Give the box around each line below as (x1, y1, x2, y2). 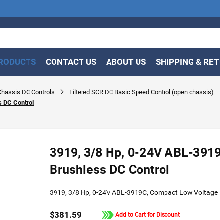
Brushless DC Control (50, 163, 170, 177)
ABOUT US (106, 57, 146, 67)
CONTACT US (46, 57, 96, 67)
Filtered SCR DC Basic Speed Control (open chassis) (69, 88, 214, 96)
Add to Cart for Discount (114, 211, 180, 219)
